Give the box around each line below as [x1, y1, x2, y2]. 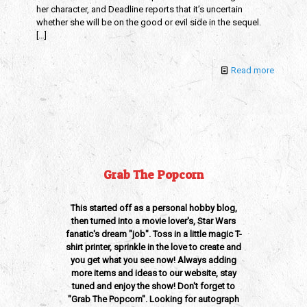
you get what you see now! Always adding [71, 255, 236, 265]
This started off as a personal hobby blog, [70, 203, 237, 213]
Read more [231, 65, 274, 75]
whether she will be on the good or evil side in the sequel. [36, 17, 261, 27]
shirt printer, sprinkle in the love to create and [66, 242, 241, 252]
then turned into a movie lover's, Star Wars [71, 216, 236, 226]
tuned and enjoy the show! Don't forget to [72, 281, 235, 291]
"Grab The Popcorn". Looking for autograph [68, 294, 239, 304]
